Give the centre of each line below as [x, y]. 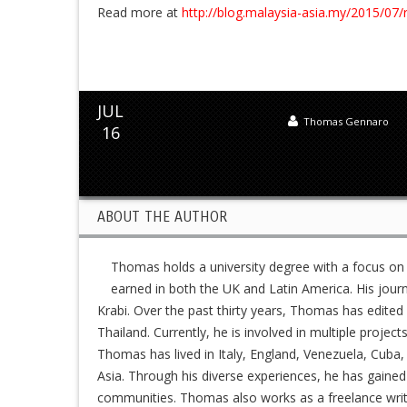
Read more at [139, 12]
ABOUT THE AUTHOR [162, 216]
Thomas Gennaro [346, 121]
